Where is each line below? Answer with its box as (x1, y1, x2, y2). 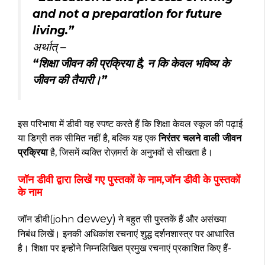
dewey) (74, 211, 116, 225)
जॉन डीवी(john (18, 213, 74, 225)
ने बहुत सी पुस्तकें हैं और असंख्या (116, 213, 227, 225)
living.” (33, 22, 74, 37)
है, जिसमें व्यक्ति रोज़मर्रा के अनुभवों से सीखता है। (48, 146, 213, 158)
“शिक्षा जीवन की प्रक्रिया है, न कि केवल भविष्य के (33, 56, 230, 70)
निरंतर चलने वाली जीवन (159, 132, 241, 144)
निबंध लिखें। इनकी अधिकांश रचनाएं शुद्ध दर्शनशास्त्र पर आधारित (18, 228, 234, 240)
